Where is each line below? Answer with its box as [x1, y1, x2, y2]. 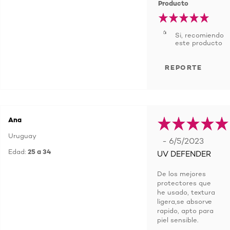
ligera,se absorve [157, 197, 212, 205]
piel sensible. [157, 216, 198, 224]
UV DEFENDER [157, 149, 211, 159]
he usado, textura [157, 188, 215, 196]
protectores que [157, 179, 211, 187]
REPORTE [165, 63, 202, 71]
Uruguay [8, 131, 36, 140]
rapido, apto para [157, 206, 214, 215]
